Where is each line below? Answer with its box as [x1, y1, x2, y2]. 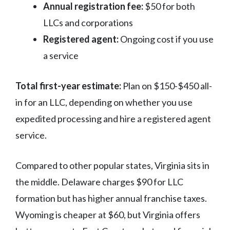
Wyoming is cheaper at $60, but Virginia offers [15, 209, 200, 221]
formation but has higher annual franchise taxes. [15, 193, 207, 204]
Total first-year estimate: [15, 80, 121, 92]
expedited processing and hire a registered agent [15, 113, 211, 125]
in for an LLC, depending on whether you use [15, 97, 193, 108]
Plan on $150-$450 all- [121, 80, 212, 92]
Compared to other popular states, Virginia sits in [15, 160, 209, 171]
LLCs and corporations [43, 17, 133, 29]
